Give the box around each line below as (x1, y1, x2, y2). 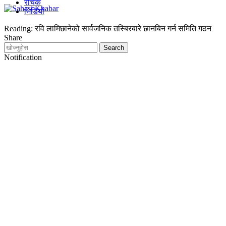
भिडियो (24, 7, 44, 16)
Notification (4, 53, 42, 62)
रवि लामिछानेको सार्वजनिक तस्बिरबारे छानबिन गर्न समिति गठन (35, 24, 211, 33)
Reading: (4, 24, 33, 33)
